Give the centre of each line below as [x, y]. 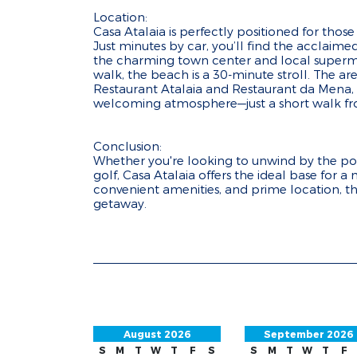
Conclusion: [127, 146]
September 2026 [308, 334]
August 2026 [157, 334]
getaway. [120, 203]
